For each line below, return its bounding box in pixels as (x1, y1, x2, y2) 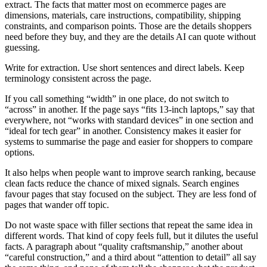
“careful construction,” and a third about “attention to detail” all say (5, 252, 256, 262)
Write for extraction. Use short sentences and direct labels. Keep (5, 62, 244, 73)
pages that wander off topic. (5, 199, 109, 210)
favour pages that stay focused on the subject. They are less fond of (5, 188, 256, 199)
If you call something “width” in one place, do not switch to (5, 93, 229, 104)
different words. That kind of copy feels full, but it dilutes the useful (5, 230, 258, 241)
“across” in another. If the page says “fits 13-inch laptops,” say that (5, 104, 254, 114)
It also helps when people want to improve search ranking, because (5, 167, 256, 178)
